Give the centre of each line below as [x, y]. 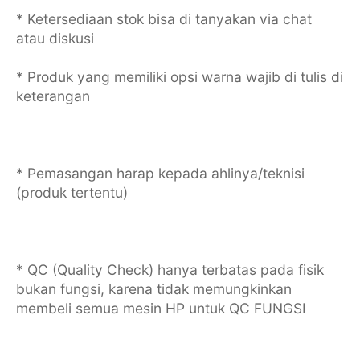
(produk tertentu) [72, 192]
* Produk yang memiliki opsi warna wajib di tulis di [179, 76]
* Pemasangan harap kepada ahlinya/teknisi [160, 173]
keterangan [53, 96]
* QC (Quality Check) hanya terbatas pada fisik [170, 269]
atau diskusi [55, 38]
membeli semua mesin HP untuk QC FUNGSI [161, 308]
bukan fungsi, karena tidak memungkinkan [153, 288]
